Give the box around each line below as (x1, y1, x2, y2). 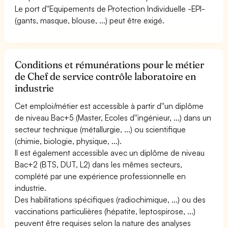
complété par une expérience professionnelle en (15, 170, 186, 181)
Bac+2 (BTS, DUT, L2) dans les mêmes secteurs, (15, 159, 183, 169)
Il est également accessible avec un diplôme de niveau (15, 147, 205, 158)
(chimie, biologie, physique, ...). (15, 135, 122, 146)
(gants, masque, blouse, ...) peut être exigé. (15, 15, 165, 25)
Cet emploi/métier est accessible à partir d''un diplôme (15, 100, 204, 111)
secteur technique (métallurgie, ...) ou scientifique (15, 124, 186, 134)
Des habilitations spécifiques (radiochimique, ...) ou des (15, 194, 206, 205)
